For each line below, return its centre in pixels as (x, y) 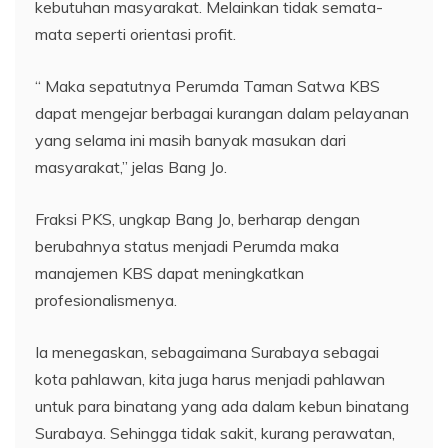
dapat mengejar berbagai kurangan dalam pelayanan (222, 112)
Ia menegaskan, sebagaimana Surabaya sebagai (207, 351)
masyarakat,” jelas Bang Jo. (131, 166)
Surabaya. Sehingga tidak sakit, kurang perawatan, (215, 432)
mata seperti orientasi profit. (135, 33)
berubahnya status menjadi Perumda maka (187, 245)
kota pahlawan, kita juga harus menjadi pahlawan (210, 378)
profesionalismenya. (106, 299)
